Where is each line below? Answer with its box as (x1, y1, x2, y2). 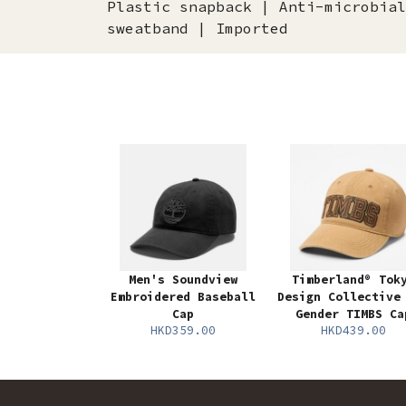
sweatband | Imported (107, 19, 288, 38)
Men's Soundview (129, 272, 237, 288)
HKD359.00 (150, 323, 216, 339)
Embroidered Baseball (111, 289, 256, 305)
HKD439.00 (321, 323, 386, 339)
